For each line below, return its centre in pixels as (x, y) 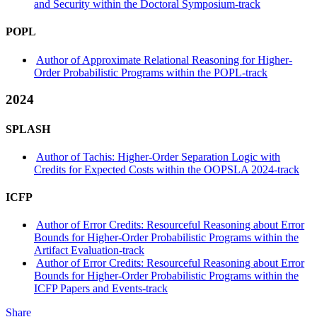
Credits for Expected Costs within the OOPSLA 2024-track (167, 169)
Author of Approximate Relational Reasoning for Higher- (165, 59)
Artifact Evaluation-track (89, 250)
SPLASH (28, 129)
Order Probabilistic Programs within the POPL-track (151, 72)
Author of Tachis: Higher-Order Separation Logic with (158, 156)
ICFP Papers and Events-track (101, 289)
